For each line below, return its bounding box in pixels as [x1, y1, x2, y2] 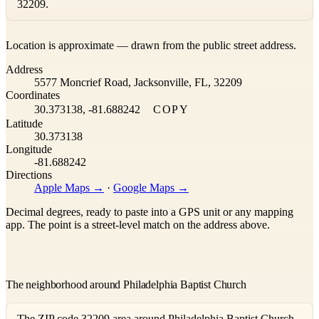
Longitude [6, 142, 52, 155]
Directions [6, 168, 52, 181]
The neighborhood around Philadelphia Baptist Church [6, 278, 246, 291]
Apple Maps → [34, 181, 104, 194]
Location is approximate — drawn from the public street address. [6, 38, 296, 51]
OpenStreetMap [125, 19, 186, 32]
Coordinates [6, 88, 60, 101]
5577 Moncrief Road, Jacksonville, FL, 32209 [34, 75, 242, 88]
